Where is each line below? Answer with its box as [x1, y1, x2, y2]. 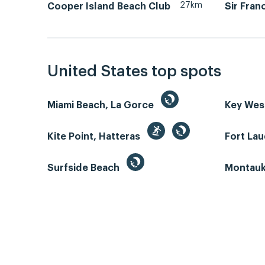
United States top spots [47, 64, 221, 80]
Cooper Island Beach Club [47, 1, 170, 11]
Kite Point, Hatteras [47, 132, 143, 142]
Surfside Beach [47, 163, 122, 173]
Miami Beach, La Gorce [47, 101, 156, 111]
